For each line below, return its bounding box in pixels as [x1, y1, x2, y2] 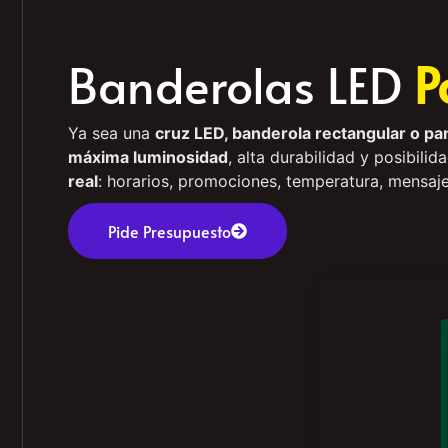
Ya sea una [68, 123, 155, 144]
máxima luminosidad [68, 147, 228, 168]
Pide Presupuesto [108, 219, 231, 242]
